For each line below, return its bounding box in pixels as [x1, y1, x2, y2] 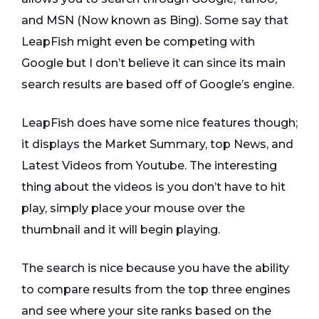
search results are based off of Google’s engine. [21, 78, 294, 92]
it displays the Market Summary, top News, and [21, 137, 293, 152]
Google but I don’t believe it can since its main [21, 56, 286, 70]
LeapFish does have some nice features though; [21, 116, 298, 130]
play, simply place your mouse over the [21, 202, 245, 216]
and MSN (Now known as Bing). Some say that [21, 14, 288, 28]
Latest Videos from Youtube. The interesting [21, 159, 277, 173]
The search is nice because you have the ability [21, 261, 289, 276]
